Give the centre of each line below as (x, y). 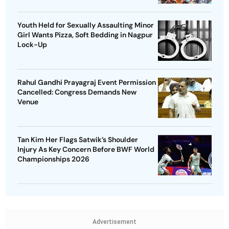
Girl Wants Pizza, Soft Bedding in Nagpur (85, 35)
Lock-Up (32, 44)
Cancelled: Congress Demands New (77, 92)
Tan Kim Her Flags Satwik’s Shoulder (78, 139)
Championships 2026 (53, 159)
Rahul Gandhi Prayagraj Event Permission (87, 82)
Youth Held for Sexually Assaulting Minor (86, 25)
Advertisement (114, 222)
